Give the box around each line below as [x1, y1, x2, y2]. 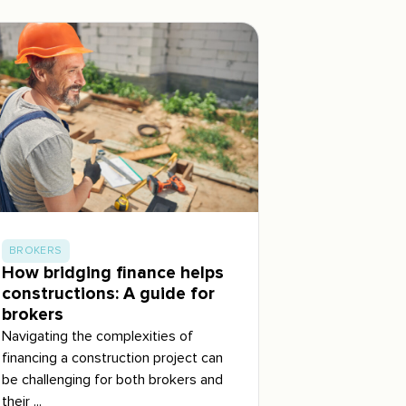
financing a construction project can [2, 348, 223, 367]
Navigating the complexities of [2, 326, 193, 345]
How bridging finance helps [2, 261, 224, 284]
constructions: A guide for [2, 282, 215, 304]
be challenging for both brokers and [2, 370, 223, 389]
